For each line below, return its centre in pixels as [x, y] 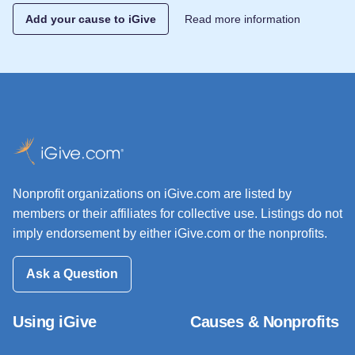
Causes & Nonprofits [265, 322]
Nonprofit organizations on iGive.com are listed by [152, 193]
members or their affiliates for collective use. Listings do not [177, 213]
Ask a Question [72, 274]
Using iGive [55, 322]
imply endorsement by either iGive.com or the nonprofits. [170, 233]
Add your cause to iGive [91, 19]
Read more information [243, 19]
